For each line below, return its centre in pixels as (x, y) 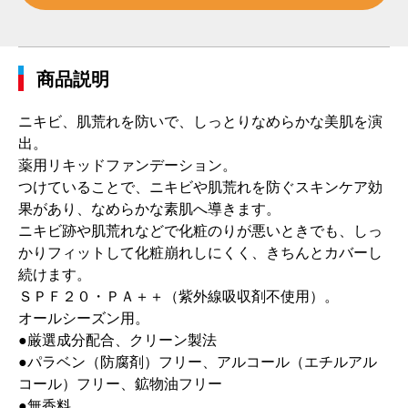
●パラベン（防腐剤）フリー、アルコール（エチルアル (198, 362)
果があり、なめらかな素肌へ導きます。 (149, 209)
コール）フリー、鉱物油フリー (120, 384)
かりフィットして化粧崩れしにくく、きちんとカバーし (200, 253)
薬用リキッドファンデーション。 (127, 165)
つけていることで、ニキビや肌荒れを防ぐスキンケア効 (200, 187)
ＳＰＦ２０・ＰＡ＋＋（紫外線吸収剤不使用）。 (178, 296)
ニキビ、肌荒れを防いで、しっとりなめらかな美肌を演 (200, 122)
